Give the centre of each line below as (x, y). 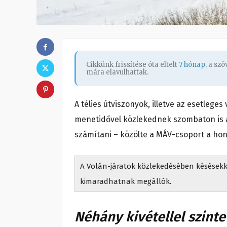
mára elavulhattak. (117, 72)
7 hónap (192, 65)
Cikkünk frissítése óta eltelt (133, 65)
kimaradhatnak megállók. (126, 182)
